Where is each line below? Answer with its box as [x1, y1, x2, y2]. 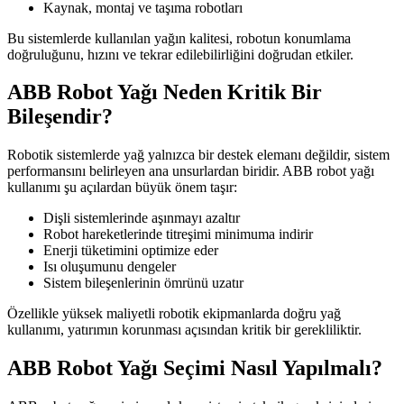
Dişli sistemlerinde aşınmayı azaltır [43, 210, 240, 226]
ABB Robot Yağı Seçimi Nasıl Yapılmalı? [7, 356, 382, 381]
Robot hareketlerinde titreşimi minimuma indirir [43, 226, 313, 243]
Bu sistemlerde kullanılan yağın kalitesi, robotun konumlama [7, 30, 351, 46]
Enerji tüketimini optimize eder [43, 243, 218, 259]
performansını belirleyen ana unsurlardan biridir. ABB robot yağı [7, 163, 374, 179]
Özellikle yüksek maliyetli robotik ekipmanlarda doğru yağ [7, 306, 341, 322]
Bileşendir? [7, 105, 113, 129]
